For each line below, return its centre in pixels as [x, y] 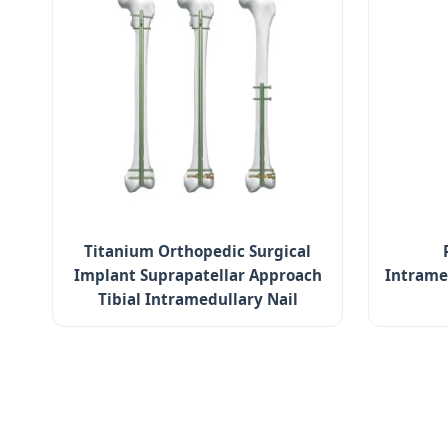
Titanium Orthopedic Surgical [198, 251]
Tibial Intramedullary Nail [197, 299]
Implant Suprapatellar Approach [197, 275]
